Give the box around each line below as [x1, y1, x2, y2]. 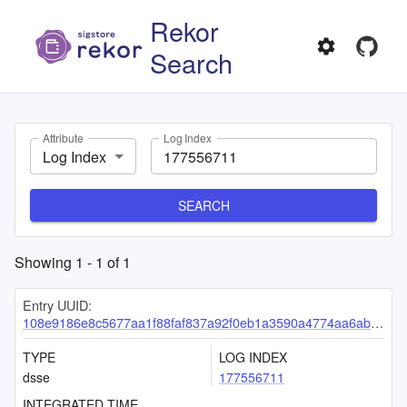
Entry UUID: [23, 295, 92, 314]
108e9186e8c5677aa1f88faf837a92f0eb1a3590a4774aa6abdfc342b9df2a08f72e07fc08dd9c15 [23, 313, 371, 332]
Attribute [43, 130, 84, 146]
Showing [15, 252, 75, 273]
